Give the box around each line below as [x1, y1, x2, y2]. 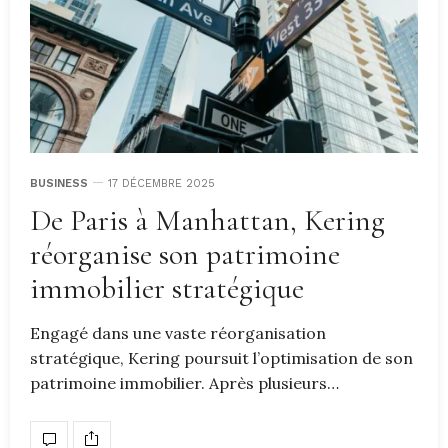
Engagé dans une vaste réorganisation [30, 322, 326, 343]
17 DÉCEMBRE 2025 [108, 176, 215, 190]
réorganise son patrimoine [30, 235, 340, 273]
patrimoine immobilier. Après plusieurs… [30, 372, 339, 393]
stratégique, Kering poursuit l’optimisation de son [30, 347, 413, 368]
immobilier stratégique [30, 269, 304, 307]
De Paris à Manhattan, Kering [30, 201, 385, 239]
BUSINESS [30, 176, 88, 190]
